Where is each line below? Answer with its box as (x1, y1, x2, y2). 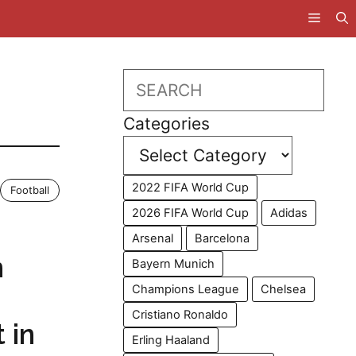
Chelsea (261, 282, 307, 296)
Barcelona (195, 231, 250, 246)
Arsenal (132, 231, 174, 246)
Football (10, 184, 50, 196)
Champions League (132, 282, 240, 296)
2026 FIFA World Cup (132, 206, 250, 220)
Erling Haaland (132, 333, 211, 347)
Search (122, 71, 178, 91)
